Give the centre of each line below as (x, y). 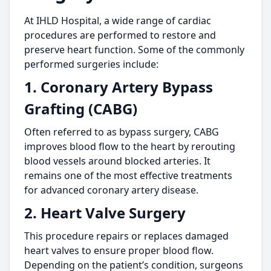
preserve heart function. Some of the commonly (134, 50)
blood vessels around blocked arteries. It (117, 161)
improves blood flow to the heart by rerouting (130, 146)
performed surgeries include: (91, 64)
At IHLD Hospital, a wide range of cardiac (118, 21)
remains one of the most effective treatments (128, 175)
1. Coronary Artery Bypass (119, 87)
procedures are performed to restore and (120, 35)
